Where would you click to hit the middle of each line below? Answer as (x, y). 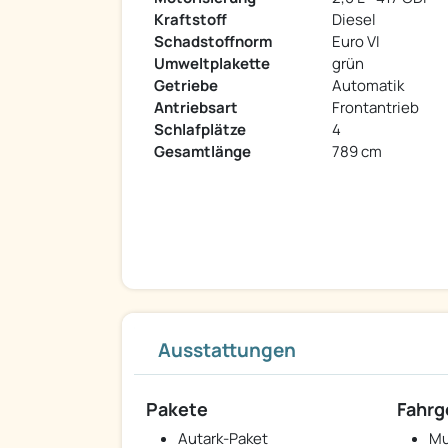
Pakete (177, 409)
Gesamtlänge (202, 152)
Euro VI (356, 42)
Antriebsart (196, 108)
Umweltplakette (212, 64)
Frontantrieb (375, 108)
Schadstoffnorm (213, 42)
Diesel (354, 20)
